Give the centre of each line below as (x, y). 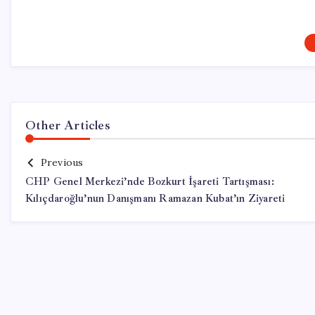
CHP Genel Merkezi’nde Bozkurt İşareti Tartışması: (150, 182)
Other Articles (68, 125)
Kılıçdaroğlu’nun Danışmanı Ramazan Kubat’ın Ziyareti (155, 199)
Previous (62, 162)
